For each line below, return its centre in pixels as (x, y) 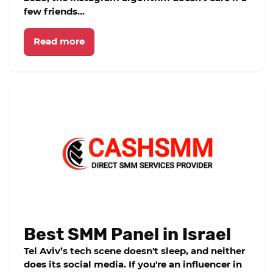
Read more (59, 41)
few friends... (54, 11)
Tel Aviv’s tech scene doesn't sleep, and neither (134, 251)
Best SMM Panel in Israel (127, 234)
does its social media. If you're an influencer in (133, 264)
